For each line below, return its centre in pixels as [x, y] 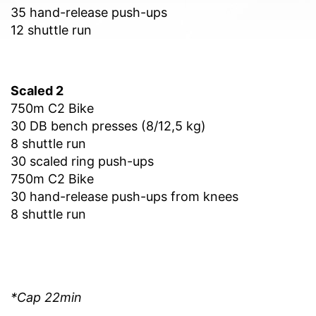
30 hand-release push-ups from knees [124, 196]
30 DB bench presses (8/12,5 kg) [108, 126]
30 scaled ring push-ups [82, 161]
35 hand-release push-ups [89, 12]
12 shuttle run [51, 30]
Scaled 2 [37, 90]
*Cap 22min [46, 297]
